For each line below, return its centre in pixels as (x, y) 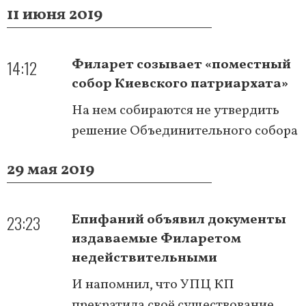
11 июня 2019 (55, 15)
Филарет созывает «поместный (181, 65)
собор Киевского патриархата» (180, 84)
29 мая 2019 (51, 170)
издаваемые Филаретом (156, 239)
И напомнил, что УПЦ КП (153, 284)
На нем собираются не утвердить (176, 110)
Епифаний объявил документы (179, 220)
